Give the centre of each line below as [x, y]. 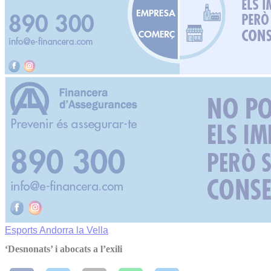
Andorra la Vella [74, 230]
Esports [22, 230]
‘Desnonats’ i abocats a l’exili [64, 249]
